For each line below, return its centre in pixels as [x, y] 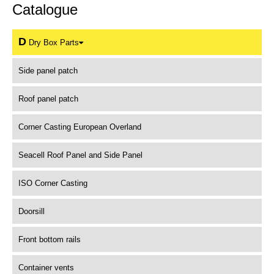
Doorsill [31, 211]
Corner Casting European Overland [80, 127]
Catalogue [45, 9]
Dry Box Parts [53, 43]
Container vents [46, 268]
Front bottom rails [50, 239]
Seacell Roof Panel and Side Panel [80, 155]
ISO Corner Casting [53, 183]
